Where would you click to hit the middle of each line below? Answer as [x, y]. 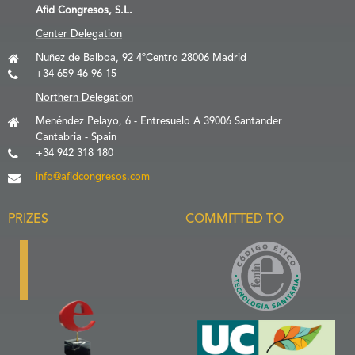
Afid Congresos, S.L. [84, 11]
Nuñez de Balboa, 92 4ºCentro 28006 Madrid [141, 58]
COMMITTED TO [235, 219]
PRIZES [28, 219]
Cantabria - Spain [76, 137]
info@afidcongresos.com [93, 177]
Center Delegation [79, 34]
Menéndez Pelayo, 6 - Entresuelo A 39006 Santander [159, 122]
